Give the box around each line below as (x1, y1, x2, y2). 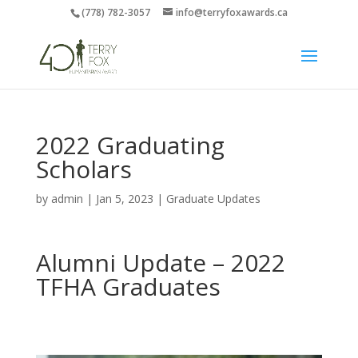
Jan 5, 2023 (95, 191, 153, 206)
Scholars (35, 153, 132, 185)
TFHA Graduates (35, 270, 221, 303)
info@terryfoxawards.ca (175, 6, 288, 19)
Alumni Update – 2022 (35, 246, 285, 279)
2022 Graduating (35, 129, 225, 161)
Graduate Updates (165, 191, 261, 206)
